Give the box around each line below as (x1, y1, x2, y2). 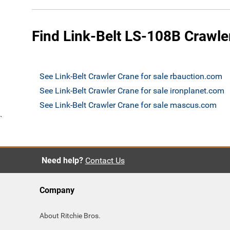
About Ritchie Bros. (40, 212, 101, 220)
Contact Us (85, 156, 125, 165)
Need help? (41, 156, 83, 165)
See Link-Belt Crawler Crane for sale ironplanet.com (40, 86, 224, 95)
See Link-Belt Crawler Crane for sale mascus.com (40, 100, 217, 110)
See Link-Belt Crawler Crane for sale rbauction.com (40, 71, 222, 81)
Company (40, 185, 74, 195)
